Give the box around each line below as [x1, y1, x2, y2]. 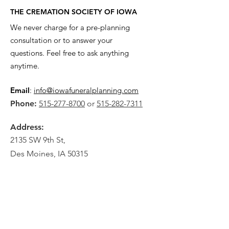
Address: [10, 122, 44, 132]
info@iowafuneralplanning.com [34, 85, 139, 95]
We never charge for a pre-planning [10, 22, 130, 32]
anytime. [10, 61, 39, 71]
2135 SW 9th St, [10, 135, 65, 145]
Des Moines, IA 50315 [10, 149, 88, 158]
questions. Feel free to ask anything [10, 48, 129, 58]
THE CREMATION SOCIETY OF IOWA [10, 7, 137, 16]
